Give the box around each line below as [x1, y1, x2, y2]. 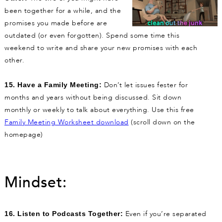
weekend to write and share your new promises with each [4, 43, 197, 53]
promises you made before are [4, 18, 107, 28]
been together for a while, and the [4, 6, 121, 16]
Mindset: [4, 172, 67, 193]
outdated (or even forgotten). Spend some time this [4, 31, 179, 41]
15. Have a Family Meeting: [4, 81, 102, 89]
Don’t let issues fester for [102, 80, 188, 90]
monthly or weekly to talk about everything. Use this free [4, 105, 194, 115]
